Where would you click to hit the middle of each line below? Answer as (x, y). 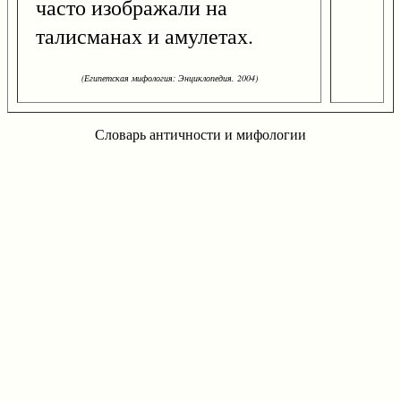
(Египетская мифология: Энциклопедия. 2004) (169, 78)
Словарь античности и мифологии (200, 135)
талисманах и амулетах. (145, 36)
